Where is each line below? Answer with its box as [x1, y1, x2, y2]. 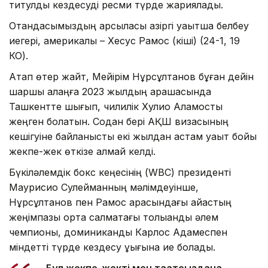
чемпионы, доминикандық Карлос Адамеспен [9, 226, 227, 239]
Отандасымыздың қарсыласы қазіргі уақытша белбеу [9, 20, 249, 32]
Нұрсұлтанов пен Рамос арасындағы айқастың [9, 196, 232, 209]
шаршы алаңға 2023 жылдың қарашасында [9, 86, 211, 98]
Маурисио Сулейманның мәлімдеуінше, [9, 181, 199, 194]
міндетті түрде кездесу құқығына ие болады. [9, 241, 215, 254]
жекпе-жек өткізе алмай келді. [9, 145, 156, 158]
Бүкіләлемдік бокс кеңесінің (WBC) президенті [9, 166, 231, 179]
